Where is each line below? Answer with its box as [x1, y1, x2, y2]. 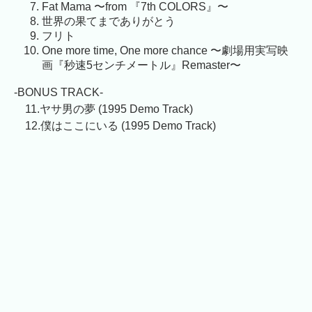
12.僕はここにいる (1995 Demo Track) [14, 120, 216, 132]
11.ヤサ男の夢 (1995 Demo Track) [14, 103, 193, 116]
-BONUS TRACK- [14, 86, 103, 99]
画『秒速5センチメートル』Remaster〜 [42, 59, 241, 72]
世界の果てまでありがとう [42, 15, 175, 28]
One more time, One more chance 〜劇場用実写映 [42, 45, 288, 57]
